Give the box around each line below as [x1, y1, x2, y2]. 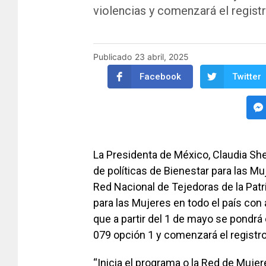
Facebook [140, 71, 181, 82]
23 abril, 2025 [135, 51, 189, 62]
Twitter [232, 71, 261, 82]
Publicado [93, 51, 132, 62]
